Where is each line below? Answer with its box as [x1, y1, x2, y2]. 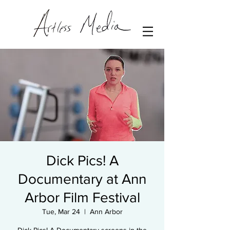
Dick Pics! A [46, 152, 119, 168]
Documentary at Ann [18, 171, 146, 187]
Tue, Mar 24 [42, 207, 80, 216]
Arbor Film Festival [24, 189, 140, 205]
